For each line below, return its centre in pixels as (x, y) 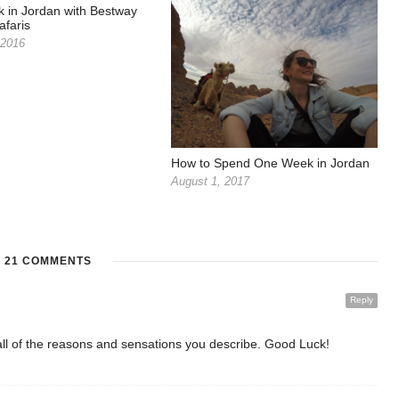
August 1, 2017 (210, 182)
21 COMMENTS (48, 261)
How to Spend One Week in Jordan (270, 163)
